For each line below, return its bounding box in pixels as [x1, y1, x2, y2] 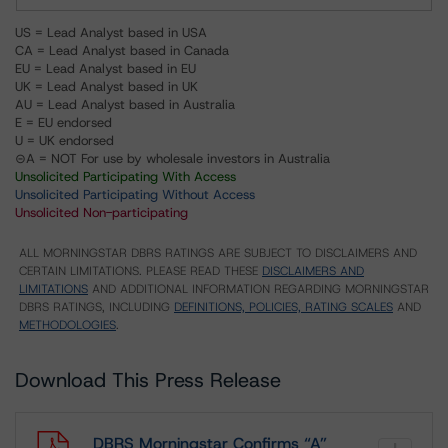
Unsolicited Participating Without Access [15, 186, 255, 203]
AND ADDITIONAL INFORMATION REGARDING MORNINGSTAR [88, 281, 429, 297]
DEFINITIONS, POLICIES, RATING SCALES [174, 299, 393, 315]
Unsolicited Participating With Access [15, 168, 236, 185]
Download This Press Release [15, 367, 281, 393]
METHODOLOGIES [19, 317, 116, 333]
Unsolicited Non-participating [15, 204, 188, 221]
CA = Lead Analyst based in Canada [15, 42, 229, 59]
